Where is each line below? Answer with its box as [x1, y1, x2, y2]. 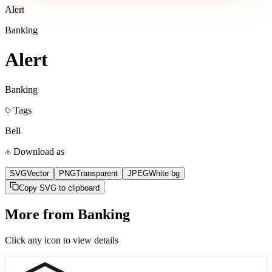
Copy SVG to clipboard [19, 183, 100, 192]
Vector [27, 168, 49, 178]
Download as [11, 146, 64, 157]
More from [5, 206, 78, 222]
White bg [149, 168, 180, 178]
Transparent [76, 168, 118, 178]
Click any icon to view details [5, 234, 118, 245]
